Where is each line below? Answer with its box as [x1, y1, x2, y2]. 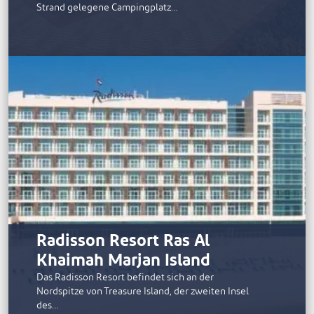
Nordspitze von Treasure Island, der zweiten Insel [36, 282, 249, 301]
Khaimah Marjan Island [36, 244, 210, 278]
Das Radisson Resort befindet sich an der [36, 268, 214, 287]
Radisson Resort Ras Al [36, 224, 210, 259]
